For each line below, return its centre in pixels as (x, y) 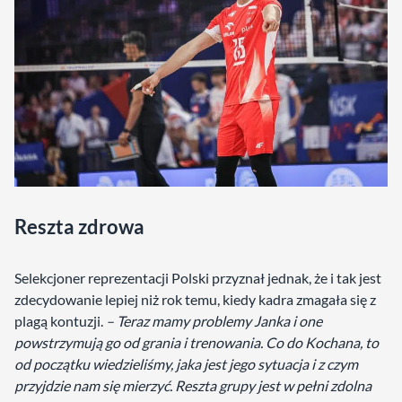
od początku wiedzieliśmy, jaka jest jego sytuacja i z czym (186, 364)
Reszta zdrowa (79, 227)
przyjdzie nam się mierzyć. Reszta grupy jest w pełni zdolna (193, 386)
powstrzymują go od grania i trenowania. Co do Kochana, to (197, 343)
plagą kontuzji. (60, 321)
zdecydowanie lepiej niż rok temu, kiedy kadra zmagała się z (195, 300)
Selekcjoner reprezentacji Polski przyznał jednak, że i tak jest (198, 278)
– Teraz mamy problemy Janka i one (214, 321)
